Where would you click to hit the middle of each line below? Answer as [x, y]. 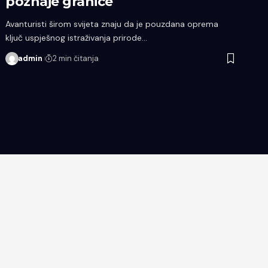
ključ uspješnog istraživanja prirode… [77, 37]
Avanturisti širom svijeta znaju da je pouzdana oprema [112, 24]
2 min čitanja [76, 58]
